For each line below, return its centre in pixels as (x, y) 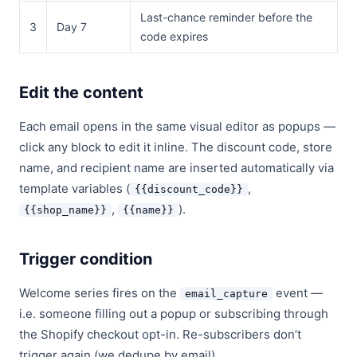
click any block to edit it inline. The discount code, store (176, 147)
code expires (174, 36)
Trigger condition (86, 259)
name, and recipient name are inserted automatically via (177, 168)
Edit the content (81, 92)
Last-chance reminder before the (226, 17)
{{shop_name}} (65, 210)
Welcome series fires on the (100, 293)
